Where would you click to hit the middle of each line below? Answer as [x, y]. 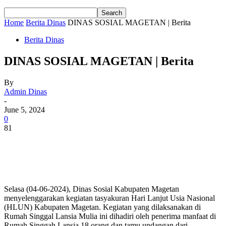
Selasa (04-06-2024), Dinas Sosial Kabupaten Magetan [92, 189]
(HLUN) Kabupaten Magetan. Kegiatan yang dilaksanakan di [102, 207]
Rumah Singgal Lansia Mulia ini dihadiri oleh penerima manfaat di [110, 216]
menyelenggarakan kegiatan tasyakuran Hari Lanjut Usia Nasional [109, 198]
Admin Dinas [25, 91]
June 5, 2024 [24, 109]
